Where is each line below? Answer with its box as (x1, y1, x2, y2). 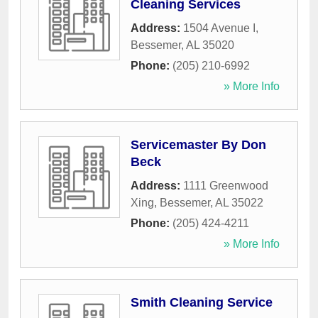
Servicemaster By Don (131, 138, 266, 153)
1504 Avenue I (183, 22, 256, 35)
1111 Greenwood (183, 180, 268, 192)
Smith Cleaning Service (131, 295, 273, 310)
